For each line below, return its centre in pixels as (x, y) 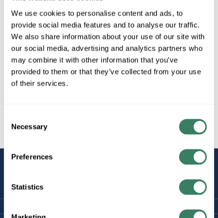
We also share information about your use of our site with (108, 36)
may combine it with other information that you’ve (95, 60)
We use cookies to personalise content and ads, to (97, 13)
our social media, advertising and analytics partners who (107, 48)
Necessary (29, 126)
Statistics (27, 187)
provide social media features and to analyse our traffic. (106, 25)
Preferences (32, 156)
